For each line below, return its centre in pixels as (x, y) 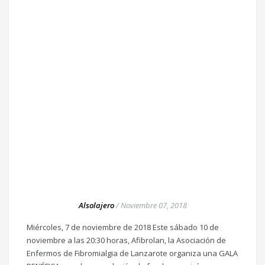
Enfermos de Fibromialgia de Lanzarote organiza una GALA (132, 253)
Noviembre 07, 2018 (153, 206)
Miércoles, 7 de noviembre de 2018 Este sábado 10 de (123, 227)
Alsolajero (96, 206)
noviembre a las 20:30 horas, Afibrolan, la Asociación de (126, 240)
